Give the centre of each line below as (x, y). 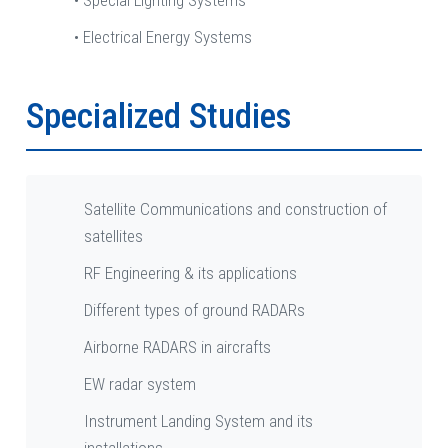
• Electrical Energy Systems (163, 37)
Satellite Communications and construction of (235, 209)
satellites (113, 236)
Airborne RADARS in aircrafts (177, 347)
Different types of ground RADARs (194, 310)
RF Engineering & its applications (190, 273)
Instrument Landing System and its (198, 421)
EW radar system (140, 384)
